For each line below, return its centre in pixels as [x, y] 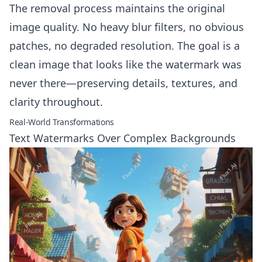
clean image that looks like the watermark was [125, 64]
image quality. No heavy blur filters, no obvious [127, 27]
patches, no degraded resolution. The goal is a [125, 46]
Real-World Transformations [62, 122]
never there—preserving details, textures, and [123, 83]
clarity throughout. [56, 102]
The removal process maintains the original [117, 8]
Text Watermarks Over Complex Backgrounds [123, 138]
